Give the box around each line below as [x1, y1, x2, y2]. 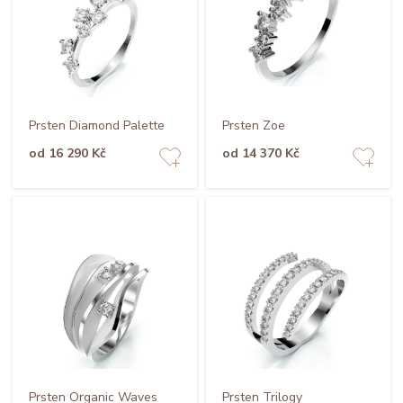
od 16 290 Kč [28, 144, 106, 162]
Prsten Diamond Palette [28, 116, 165, 134]
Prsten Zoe [221, 116, 285, 134]
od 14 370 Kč [221, 144, 300, 162]
